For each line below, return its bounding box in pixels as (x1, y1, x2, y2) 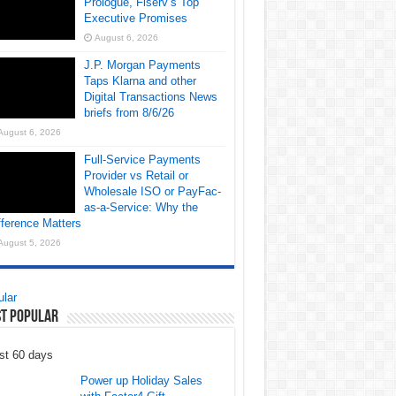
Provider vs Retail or (83, 169, 188, 183)
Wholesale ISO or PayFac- (83, 185, 221, 199)
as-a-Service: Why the (83, 201, 198, 215)
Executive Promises (83, 11, 187, 26)
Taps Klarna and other (83, 74, 196, 88)
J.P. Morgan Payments (83, 58, 201, 72)
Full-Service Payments (83, 153, 201, 167)
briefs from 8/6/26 (83, 106, 174, 120)
